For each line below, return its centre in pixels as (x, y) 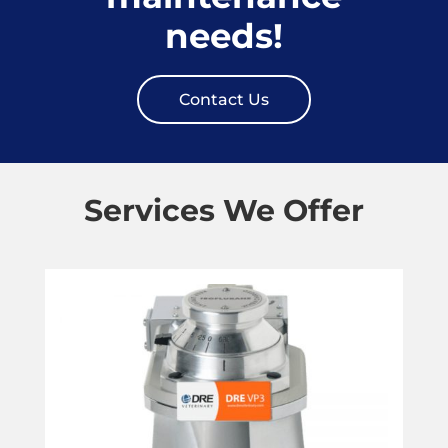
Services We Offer (223, 211)
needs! (223, 36)
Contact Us (223, 100)
